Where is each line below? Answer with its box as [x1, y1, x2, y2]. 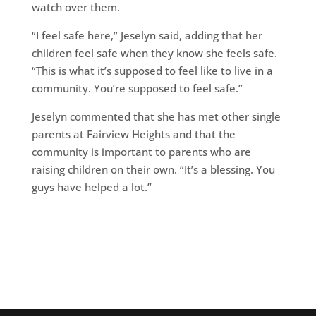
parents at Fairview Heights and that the [31, 127, 236, 142]
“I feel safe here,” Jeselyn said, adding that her [31, 28, 262, 43]
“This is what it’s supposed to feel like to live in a [31, 63, 273, 78]
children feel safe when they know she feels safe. [31, 46, 277, 61]
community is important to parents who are [31, 145, 251, 159]
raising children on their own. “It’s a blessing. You [31, 162, 275, 177]
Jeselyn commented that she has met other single [31, 109, 281, 124]
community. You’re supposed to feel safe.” [31, 81, 243, 96]
